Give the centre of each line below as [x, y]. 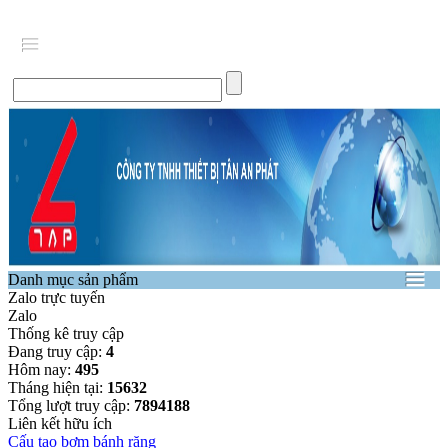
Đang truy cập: [57, 351]
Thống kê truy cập [66, 333]
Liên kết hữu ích [60, 423]
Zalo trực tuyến [56, 297]
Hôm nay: [41, 369]
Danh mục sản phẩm [73, 279]
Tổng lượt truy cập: [71, 405]
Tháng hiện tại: [57, 387]
